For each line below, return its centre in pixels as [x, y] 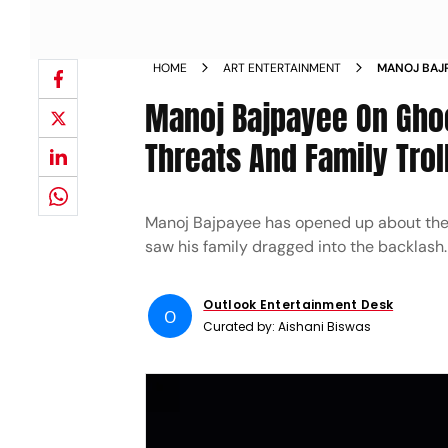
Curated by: [241, 326]
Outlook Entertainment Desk [298, 304]
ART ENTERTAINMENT [282, 68]
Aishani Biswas [325, 326]
